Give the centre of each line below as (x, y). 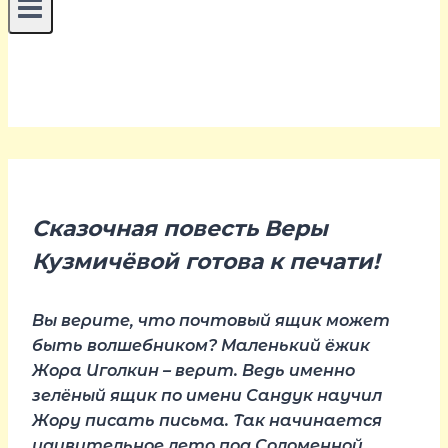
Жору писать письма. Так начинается (207, 420)
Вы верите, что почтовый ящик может (211, 320)
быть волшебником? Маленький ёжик (201, 345)
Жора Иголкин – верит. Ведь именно (193, 370)
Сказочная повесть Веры (180, 229)
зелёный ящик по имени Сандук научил (207, 395)
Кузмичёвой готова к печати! (205, 262)
